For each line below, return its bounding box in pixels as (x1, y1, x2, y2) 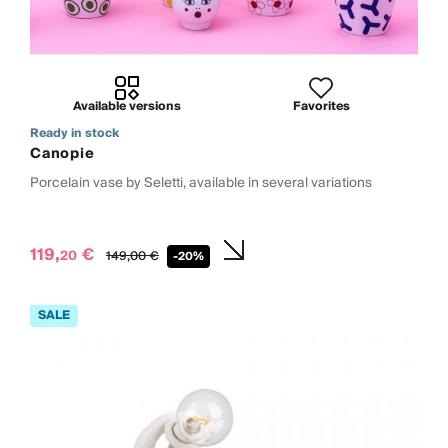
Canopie (30, 141, 95, 166)
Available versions (73, 95, 181, 117)
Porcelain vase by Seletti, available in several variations (30, 170, 372, 194)
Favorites (292, 95, 350, 117)
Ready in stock (30, 122, 119, 144)
